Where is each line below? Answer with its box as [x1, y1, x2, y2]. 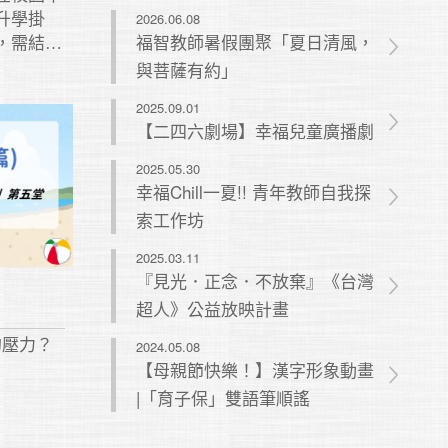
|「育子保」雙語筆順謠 [135, 385, 310, 410]
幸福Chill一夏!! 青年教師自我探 [135, 179, 371, 204]
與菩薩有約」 [135, 57, 238, 82]
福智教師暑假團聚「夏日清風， [135, 29, 374, 54]
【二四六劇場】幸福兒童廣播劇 [135, 118, 374, 143]
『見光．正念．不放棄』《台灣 [135, 268, 374, 293]
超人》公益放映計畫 [135, 296, 289, 321]
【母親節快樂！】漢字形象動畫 [135, 357, 374, 382]
